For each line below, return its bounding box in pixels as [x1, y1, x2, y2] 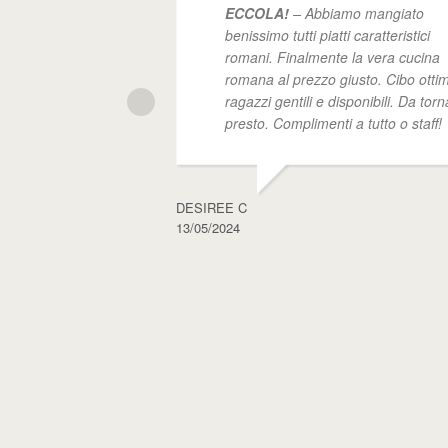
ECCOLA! [225, 2, 289, 23]
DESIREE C [176, 197, 247, 217]
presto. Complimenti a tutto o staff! [225, 112, 442, 133]
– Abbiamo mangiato [289, 2, 424, 23]
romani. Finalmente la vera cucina [225, 46, 440, 67]
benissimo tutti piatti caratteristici [225, 24, 430, 45]
